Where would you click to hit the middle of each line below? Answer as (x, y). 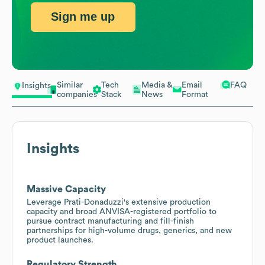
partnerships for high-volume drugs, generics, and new (129, 230)
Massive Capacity (66, 189)
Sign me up (83, 17)
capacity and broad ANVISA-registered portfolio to (122, 211)
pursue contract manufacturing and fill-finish (110, 221)
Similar (70, 85)
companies (77, 94)
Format (195, 94)
